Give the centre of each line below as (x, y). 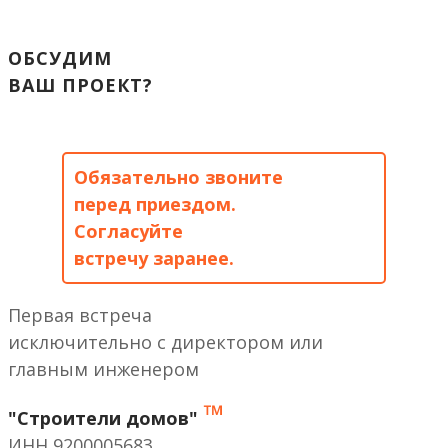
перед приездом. (155, 204)
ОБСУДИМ (60, 58)
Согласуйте (128, 231)
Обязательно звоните (178, 177)
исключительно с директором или (165, 342)
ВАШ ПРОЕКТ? (80, 85)
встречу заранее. (154, 258)
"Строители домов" (105, 418)
